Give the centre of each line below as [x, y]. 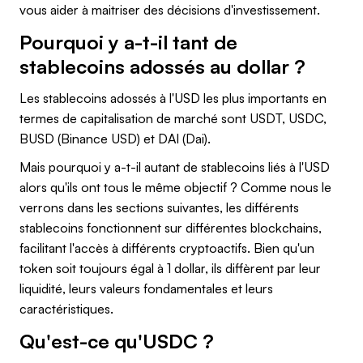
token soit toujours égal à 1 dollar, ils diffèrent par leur [170, 268]
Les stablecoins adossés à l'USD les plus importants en [173, 98]
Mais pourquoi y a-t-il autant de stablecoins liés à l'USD [175, 167]
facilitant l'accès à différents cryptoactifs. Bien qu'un [167, 248]
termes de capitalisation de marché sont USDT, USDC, [173, 118]
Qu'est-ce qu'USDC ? [117, 341]
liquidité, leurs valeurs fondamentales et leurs [146, 288]
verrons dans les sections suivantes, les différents [159, 207]
